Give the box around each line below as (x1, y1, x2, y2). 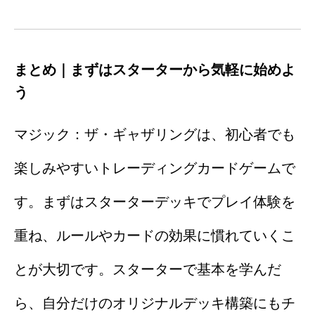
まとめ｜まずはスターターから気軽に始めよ (14, 62, 295, 78)
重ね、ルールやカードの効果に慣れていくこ (14, 228, 295, 244)
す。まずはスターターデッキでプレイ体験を (14, 194, 295, 210)
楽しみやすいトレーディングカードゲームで (14, 160, 295, 176)
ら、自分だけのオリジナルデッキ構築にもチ (14, 295, 295, 311)
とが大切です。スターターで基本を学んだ (14, 262, 281, 278)
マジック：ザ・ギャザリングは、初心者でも (14, 127, 295, 143)
